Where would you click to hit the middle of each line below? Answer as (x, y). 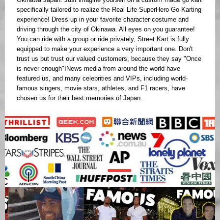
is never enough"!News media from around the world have (98, 69)
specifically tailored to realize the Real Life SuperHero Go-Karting (109, 10)
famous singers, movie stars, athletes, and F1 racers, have (101, 88)
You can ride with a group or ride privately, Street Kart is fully (103, 39)
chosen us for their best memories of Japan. (80, 98)
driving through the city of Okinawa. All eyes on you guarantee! (106, 29)
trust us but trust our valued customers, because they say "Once (109, 59)
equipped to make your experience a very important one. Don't (105, 49)
